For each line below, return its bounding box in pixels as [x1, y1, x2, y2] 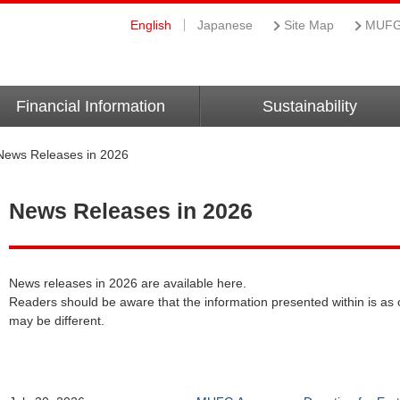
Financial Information [16, 97, 165, 115]
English [130, 18, 171, 32]
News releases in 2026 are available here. [9, 276, 246, 290]
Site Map [284, 18, 334, 32]
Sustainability [262, 97, 357, 115]
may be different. [9, 313, 104, 328]
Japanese [197, 18, 253, 32]
